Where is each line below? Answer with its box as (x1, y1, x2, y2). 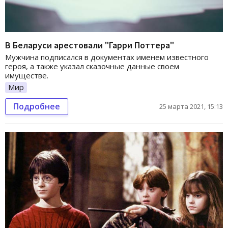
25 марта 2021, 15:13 (159, 101, 223, 111)
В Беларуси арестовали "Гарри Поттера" (5, 39, 174, 51)
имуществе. (5, 70, 48, 80)
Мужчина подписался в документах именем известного (5, 52, 209, 62)
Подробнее (13, 100, 60, 112)
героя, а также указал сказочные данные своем (5, 61, 179, 71)
